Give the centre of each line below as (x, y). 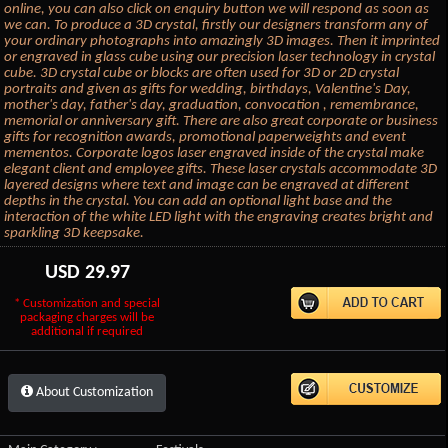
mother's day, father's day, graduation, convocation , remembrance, (212, 105)
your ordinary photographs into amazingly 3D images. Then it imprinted (222, 41)
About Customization (93, 392)
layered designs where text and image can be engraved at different (207, 185)
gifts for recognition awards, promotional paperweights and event (205, 137)
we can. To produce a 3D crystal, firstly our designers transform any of (216, 25)
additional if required (87, 332)
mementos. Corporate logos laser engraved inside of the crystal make (214, 153)
